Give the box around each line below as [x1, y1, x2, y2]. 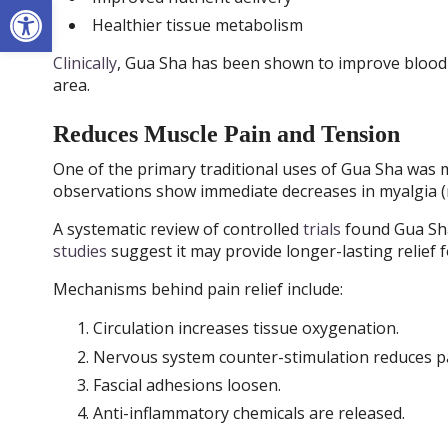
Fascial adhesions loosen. [92, 374, 281, 397]
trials [302, 217, 341, 240]
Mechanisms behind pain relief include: [52, 277, 343, 300]
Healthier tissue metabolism [91, 14, 303, 37]
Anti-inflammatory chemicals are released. [92, 402, 405, 425]
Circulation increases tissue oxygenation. [92, 317, 399, 340]
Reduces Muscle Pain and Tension [52, 121, 400, 148]
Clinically [52, 52, 117, 75]
